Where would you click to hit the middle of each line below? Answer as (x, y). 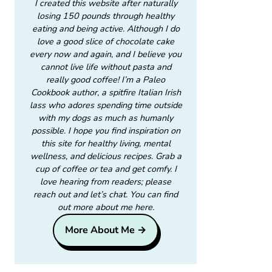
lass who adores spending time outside (106, 105)
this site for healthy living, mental (106, 143)
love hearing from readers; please (106, 182)
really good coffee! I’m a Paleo (106, 80)
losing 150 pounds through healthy (106, 16)
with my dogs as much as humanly (106, 118)
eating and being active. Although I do (106, 29)
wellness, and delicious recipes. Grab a (106, 156)
